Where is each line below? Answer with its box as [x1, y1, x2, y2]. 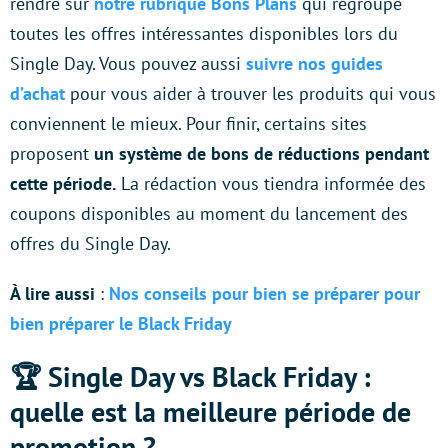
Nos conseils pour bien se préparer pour [109, 281, 420, 305]
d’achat [10, 81, 65, 105]
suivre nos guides [246, 51, 383, 75]
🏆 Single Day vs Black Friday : [10, 357, 371, 395]
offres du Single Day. [10, 231, 171, 255]
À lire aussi [10, 281, 100, 305]
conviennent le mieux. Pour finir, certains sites [10, 111, 367, 135]
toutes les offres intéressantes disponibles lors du [10, 21, 398, 45]
